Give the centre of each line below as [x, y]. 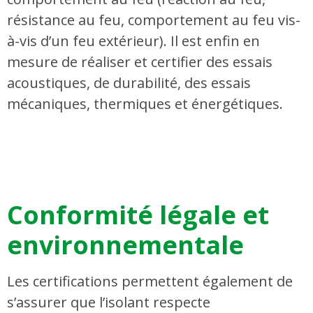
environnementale [125, 245]
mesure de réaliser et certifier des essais [140, 61]
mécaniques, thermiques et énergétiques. [145, 103]
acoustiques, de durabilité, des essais [129, 82]
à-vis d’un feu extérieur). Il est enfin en [133, 41]
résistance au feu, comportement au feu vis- [154, 20]
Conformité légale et [138, 215]
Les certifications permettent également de [150, 282]
